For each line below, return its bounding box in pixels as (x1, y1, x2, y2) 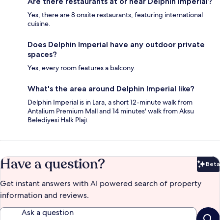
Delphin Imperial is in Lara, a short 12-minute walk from (27, 97, 192, 107)
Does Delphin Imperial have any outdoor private (27, 39, 205, 49)
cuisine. (27, 19, 51, 28)
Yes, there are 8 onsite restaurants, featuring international (27, 10, 203, 19)
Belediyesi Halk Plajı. (27, 115, 89, 124)
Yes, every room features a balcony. (27, 63, 136, 72)
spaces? (27, 49, 57, 59)
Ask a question (22, 207, 74, 218)
